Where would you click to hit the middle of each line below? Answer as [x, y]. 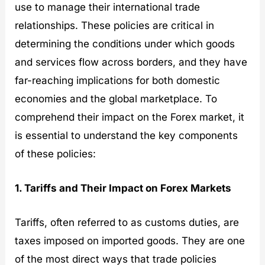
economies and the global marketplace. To [116, 98]
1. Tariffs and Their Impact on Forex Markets [123, 188]
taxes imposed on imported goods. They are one [130, 240]
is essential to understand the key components [127, 135]
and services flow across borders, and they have [131, 62]
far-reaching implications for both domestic [118, 80]
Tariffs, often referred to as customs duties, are [127, 222]
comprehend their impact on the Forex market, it [130, 117]
